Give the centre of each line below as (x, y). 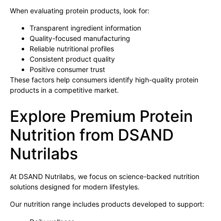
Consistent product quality (72, 59)
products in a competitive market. (64, 90)
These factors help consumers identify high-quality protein (104, 80)
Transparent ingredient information (85, 28)
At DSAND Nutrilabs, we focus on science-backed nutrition (105, 176)
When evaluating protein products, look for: (80, 11)
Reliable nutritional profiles (72, 49)
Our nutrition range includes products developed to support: (107, 204)
